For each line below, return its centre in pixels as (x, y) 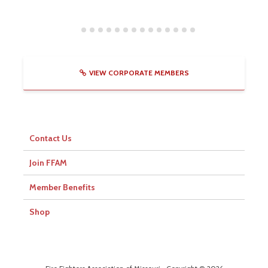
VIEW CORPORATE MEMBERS (139, 72)
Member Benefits (62, 187)
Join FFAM (48, 162)
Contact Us (51, 138)
